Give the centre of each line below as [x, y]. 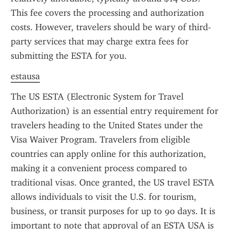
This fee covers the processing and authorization [107, 13]
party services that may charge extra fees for [100, 41]
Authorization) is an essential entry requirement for [114, 111]
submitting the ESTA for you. [69, 56]
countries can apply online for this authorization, [108, 154]
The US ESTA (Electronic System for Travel [97, 97]
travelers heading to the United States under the [107, 125]
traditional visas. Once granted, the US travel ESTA [112, 182]
